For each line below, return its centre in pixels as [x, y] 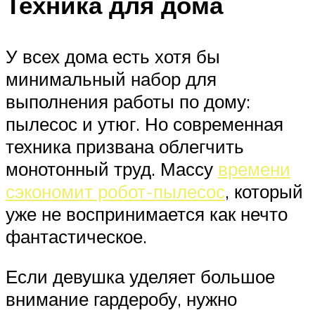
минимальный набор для [111, 78]
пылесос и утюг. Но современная [144, 123]
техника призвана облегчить [125, 146]
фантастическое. [76, 236]
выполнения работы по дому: [128, 101]
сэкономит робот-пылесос [115, 191]
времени [254, 168]
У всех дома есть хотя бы [113, 56]
